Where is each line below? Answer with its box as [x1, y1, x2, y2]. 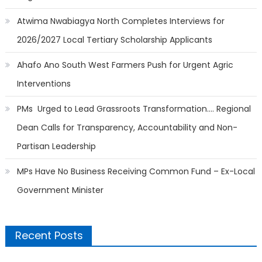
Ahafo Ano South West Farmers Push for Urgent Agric [16, 58, 233, 71]
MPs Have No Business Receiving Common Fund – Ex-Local [16, 165, 255, 177]
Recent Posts [15, 227, 83, 243]
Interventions [16, 77, 71, 89]
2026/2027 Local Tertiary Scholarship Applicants [16, 33, 212, 46]
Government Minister [16, 184, 104, 196]
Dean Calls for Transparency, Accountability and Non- [16, 121, 237, 133]
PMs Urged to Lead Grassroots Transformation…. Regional [16, 102, 251, 115]
